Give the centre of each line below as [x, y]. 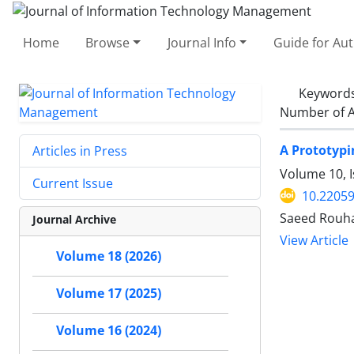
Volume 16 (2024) [109, 330]
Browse [108, 42]
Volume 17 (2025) [109, 293]
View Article [314, 240]
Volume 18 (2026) [109, 256]
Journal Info [201, 42]
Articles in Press [80, 151]
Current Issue [73, 183]
